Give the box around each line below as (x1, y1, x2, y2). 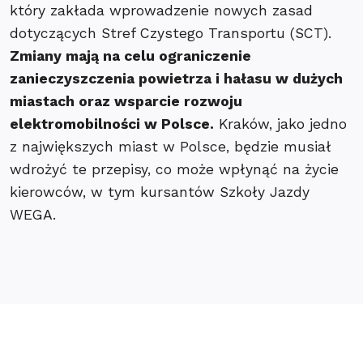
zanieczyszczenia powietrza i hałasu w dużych (10, 70, 343, 87)
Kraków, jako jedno (214, 116, 347, 132)
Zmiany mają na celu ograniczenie (10, 48, 251, 64)
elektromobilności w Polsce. (10, 116, 214, 132)
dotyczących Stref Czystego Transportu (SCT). (10, 25, 331, 41)
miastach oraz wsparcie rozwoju (10, 93, 242, 109)
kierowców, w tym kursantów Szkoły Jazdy (10, 184, 310, 200)
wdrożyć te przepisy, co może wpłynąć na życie (10, 161, 339, 177)
